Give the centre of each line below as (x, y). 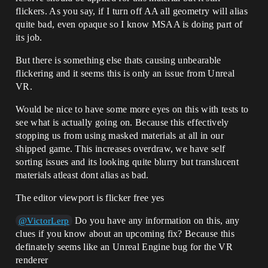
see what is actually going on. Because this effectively (122, 122)
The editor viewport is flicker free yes (90, 197)
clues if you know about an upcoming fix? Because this (125, 233)
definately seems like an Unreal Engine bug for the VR (124, 246)
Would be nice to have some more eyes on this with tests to (132, 109)
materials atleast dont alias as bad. (82, 175)
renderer (32, 260)
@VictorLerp (44, 220)
